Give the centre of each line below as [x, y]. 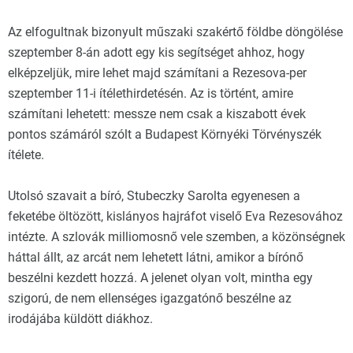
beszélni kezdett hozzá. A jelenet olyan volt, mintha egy [160, 278]
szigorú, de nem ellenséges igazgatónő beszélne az [150, 298]
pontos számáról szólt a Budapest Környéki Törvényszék [165, 134]
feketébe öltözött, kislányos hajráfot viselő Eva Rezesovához [175, 216]
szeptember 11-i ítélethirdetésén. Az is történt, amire [150, 93]
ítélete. [26, 155]
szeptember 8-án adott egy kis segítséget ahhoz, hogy [156, 52]
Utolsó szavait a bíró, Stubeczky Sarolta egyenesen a [154, 196]
